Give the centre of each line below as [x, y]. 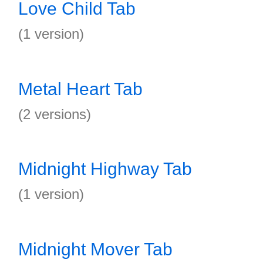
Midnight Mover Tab [95, 249]
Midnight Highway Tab [105, 169]
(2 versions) [55, 114]
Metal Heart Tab [80, 89]
